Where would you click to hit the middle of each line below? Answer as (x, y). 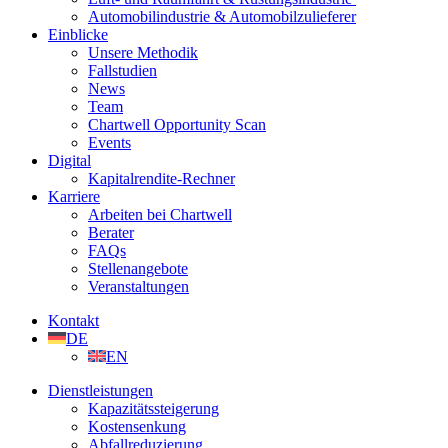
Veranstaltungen (138, 287)
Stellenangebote (138, 269)
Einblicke (78, 35)
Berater (111, 233)
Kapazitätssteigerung (153, 409)
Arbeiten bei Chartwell (160, 215)
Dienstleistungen (100, 391)
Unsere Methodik (143, 53)
